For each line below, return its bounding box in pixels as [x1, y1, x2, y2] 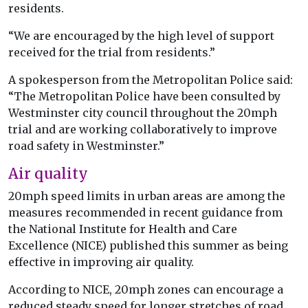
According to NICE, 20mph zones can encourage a [8, 283, 283, 297]
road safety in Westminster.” [8, 139, 164, 153]
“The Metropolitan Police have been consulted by [8, 89, 280, 104]
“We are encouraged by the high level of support [8, 29, 274, 43]
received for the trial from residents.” [8, 45, 215, 60]
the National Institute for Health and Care [8, 222, 237, 236]
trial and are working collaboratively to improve [8, 122, 277, 137]
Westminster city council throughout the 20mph [8, 106, 277, 120]
